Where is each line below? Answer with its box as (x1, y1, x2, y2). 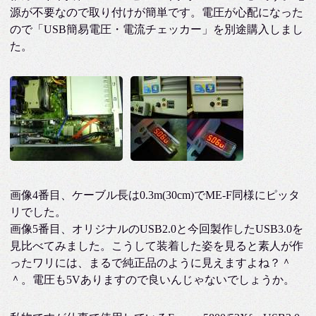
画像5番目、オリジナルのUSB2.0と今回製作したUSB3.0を (10, 223, 304, 235)
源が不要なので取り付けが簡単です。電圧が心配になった (10, 6, 304, 18)
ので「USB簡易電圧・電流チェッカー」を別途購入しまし (10, 23, 304, 35)
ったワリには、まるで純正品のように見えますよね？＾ (10, 257, 293, 269)
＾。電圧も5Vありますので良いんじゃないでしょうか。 (10, 274, 296, 286)
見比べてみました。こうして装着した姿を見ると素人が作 (10, 240, 304, 252)
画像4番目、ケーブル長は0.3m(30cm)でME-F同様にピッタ (10, 189, 300, 201)
